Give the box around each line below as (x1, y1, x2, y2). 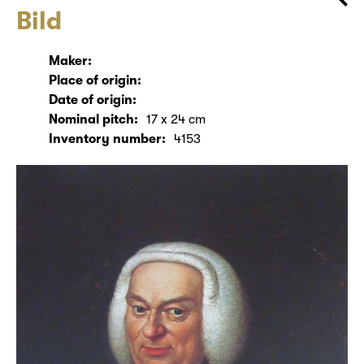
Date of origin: (49, 92, 136, 107)
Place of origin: (49, 72, 141, 88)
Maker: (49, 53, 92, 68)
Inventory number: (49, 131, 166, 146)
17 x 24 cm (146, 111, 206, 127)
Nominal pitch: (49, 111, 138, 127)
